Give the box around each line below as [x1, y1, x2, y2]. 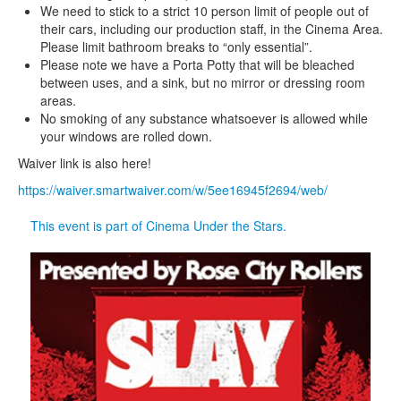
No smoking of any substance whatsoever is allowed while [40, 108, 368, 127]
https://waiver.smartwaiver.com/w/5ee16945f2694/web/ [18, 180, 328, 199]
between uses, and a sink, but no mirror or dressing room [40, 73, 365, 91]
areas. [40, 90, 76, 109]
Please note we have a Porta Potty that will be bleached [40, 55, 354, 73]
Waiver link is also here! [18, 153, 151, 172]
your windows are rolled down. [40, 126, 212, 145]
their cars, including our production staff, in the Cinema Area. [40, 19, 383, 38]
